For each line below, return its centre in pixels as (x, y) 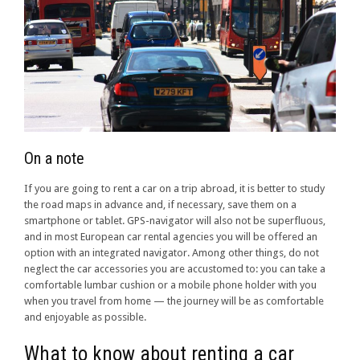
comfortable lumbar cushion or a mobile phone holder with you (170, 284)
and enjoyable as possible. (85, 317)
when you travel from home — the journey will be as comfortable (174, 301)
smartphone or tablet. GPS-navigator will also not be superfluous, (175, 220)
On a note (54, 158)
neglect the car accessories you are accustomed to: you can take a (175, 268)
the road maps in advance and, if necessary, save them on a (160, 204)
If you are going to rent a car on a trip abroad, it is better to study (174, 188)
